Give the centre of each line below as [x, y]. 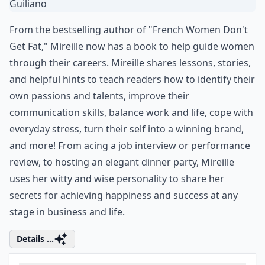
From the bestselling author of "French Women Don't [129, 66]
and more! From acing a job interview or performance [130, 182]
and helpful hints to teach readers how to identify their [132, 115]
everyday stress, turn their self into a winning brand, [127, 165]
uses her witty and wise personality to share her [117, 215]
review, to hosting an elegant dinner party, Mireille [122, 198]
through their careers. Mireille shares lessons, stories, [130, 99]
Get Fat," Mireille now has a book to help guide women [132, 82]
